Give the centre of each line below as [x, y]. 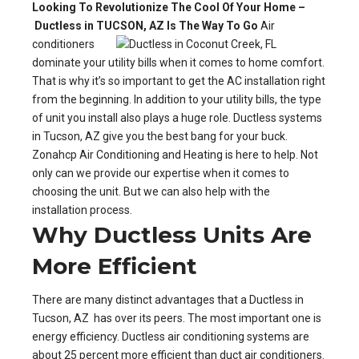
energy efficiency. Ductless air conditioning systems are [171, 337]
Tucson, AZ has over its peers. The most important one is [177, 319]
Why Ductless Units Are [172, 235]
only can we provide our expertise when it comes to [161, 173]
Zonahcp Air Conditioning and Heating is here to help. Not [175, 155]
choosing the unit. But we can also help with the [151, 192]
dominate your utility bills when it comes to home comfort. [178, 63]
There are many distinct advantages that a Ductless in [168, 300]
